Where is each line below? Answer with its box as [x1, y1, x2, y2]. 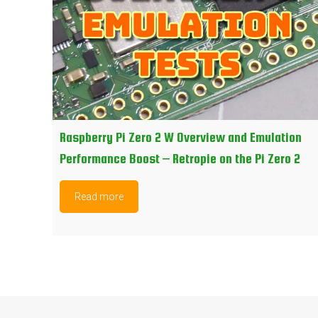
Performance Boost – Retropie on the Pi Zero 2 [60, 151, 301, 167]
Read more [75, 191, 124, 203]
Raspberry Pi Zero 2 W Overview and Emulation [60, 130, 302, 146]
